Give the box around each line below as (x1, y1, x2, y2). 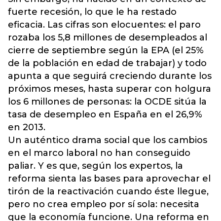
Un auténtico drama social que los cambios (8, 135, 207, 146)
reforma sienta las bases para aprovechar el (8, 173, 211, 184)
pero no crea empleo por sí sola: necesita (8, 199, 199, 210)
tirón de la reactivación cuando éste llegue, (8, 186, 209, 197)
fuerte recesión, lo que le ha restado (8, 6, 177, 17)
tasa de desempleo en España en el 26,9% (8, 109, 202, 120)
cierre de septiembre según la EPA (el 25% (8, 45, 204, 56)
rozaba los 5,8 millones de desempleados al (8, 32, 207, 43)
